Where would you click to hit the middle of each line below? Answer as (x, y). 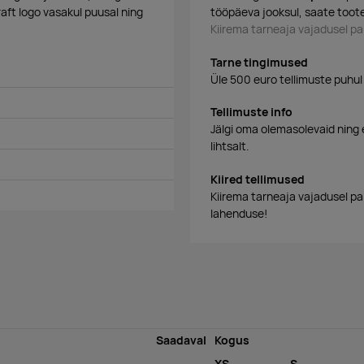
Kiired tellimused (258, 180)
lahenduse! (239, 214)
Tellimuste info (251, 113)
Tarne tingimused (259, 62)
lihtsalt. (230, 147)
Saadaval (182, 340)
